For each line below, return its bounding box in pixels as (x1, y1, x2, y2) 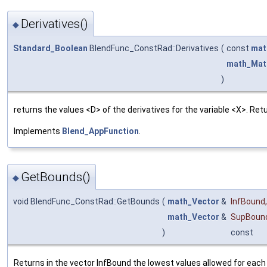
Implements (14, 126, 62, 136)
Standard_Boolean (13, 43, 88, 53)
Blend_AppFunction (62, 126, 139, 136)
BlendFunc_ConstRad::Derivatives (88, 43, 219, 53)
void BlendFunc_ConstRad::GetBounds (13, 197, 160, 207)
